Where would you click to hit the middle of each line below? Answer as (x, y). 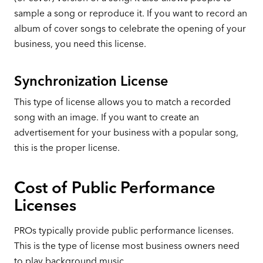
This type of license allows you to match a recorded (122, 102)
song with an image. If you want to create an (106, 117)
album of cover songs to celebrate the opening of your (130, 29)
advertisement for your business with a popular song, (126, 133)
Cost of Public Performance (114, 187)
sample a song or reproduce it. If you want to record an (130, 14)
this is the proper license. (67, 148)
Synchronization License (91, 81)
